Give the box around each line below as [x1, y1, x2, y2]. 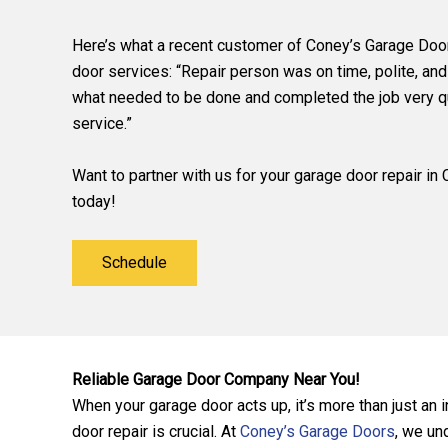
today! [72, 191, 120, 211]
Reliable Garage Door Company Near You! [72, 370, 360, 390]
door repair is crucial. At [72, 422, 240, 442]
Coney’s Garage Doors [240, 422, 395, 442]
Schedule [102, 253, 167, 273]
